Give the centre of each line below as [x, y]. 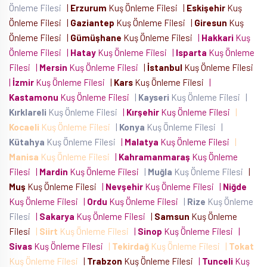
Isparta [191, 52]
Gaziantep [92, 23]
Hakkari [218, 38]
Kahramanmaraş [154, 157]
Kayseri [154, 97]
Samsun [172, 216]
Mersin [53, 67]
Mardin [54, 172]
